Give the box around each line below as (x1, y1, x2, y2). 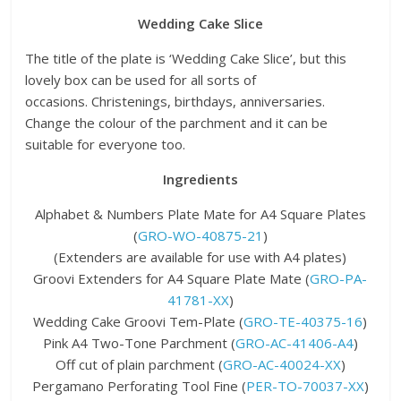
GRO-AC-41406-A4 (235, 333, 354, 352)
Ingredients (162, 169, 238, 188)
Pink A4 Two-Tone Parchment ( (42, 333, 235, 352)
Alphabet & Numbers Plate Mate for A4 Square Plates (34, 204, 366, 223)
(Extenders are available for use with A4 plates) (54, 247, 347, 266)
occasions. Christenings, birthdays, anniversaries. (25, 91, 329, 110)
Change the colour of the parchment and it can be (25, 113, 328, 132)
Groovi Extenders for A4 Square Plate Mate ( (33, 269, 311, 287)
